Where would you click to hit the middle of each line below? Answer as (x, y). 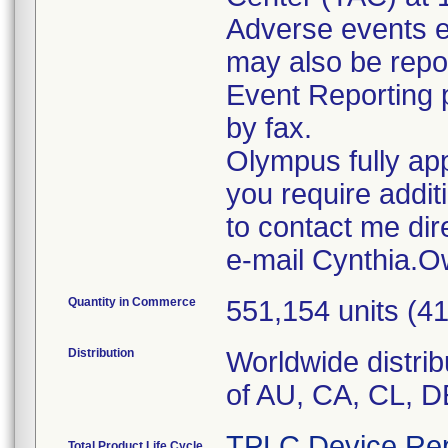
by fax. (269, 128)
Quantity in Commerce (132, 302)
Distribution (101, 353)
